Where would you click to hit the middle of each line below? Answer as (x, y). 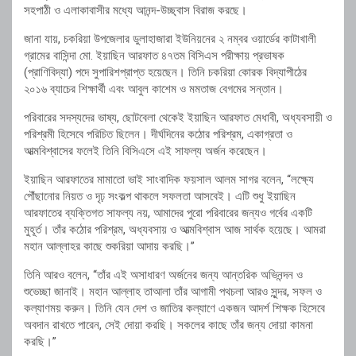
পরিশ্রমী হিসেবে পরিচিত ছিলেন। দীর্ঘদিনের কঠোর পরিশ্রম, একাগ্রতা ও (158, 135)
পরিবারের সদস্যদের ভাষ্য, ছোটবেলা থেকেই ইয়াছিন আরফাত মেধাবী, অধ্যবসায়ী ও (178, 118)
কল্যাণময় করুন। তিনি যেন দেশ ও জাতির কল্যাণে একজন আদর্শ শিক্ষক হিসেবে (174, 309)
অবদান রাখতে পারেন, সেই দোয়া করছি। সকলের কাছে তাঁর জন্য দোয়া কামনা (168, 325)
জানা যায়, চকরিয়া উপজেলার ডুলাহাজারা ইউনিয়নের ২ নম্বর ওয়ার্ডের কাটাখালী (170, 39)
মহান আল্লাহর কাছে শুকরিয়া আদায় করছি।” (109, 247)
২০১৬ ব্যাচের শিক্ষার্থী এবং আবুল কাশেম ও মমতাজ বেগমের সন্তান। (154, 89)
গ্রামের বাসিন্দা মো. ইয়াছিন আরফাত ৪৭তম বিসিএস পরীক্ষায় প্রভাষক (154, 56)
